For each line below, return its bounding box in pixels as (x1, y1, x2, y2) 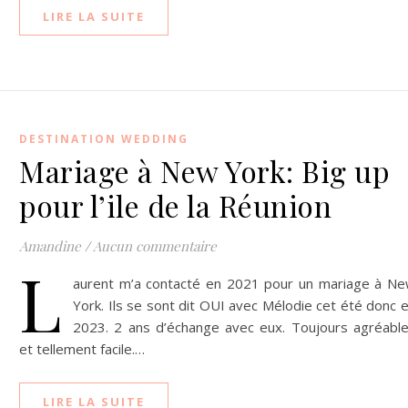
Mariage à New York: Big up (19, 151, 390, 190)
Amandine (19, 237, 81, 255)
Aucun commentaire (93, 237, 217, 255)
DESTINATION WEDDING (19, 131, 189, 147)
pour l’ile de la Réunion (19, 186, 331, 225)
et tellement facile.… (19, 340, 145, 358)
